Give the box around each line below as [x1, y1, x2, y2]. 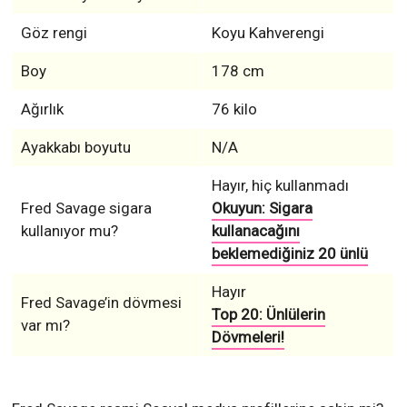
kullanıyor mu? [20, 222, 118, 241]
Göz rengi [20, 24, 87, 43]
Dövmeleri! [211, 328, 284, 347]
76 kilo [211, 100, 257, 119]
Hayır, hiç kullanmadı [211, 176, 349, 195]
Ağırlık [20, 100, 64, 119]
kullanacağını [211, 222, 300, 241]
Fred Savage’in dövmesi [20, 293, 182, 313]
